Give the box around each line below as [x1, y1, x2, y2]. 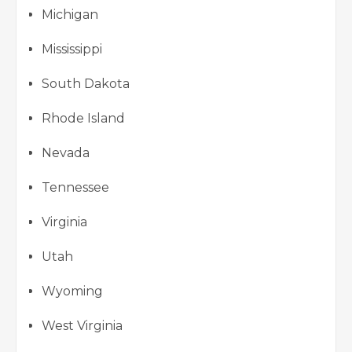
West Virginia [42, 317, 129, 333]
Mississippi [42, 41, 105, 57]
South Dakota [42, 75, 136, 91]
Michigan [42, 6, 104, 22]
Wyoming [42, 283, 109, 299]
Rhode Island [42, 110, 131, 126]
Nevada [42, 145, 93, 160]
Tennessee [42, 179, 112, 195]
